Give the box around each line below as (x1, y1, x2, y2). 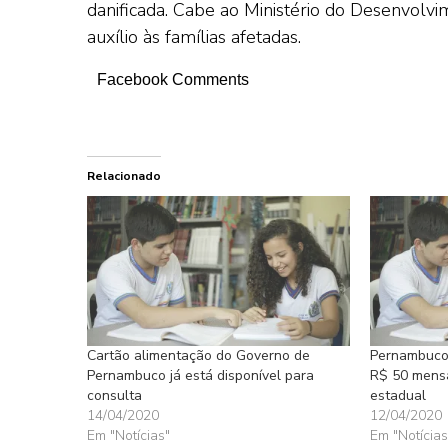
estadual (369, 386, 426, 406)
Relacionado (87, 168, 161, 185)
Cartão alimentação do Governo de (87, 346, 310, 366)
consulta (87, 386, 142, 406)
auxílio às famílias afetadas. (87, 25, 301, 50)
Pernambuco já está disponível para (87, 366, 314, 386)
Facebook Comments (97, 71, 249, 89)
